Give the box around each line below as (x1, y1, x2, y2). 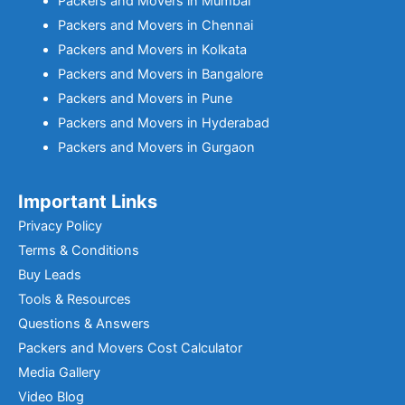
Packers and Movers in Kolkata (57, 42, 247, 59)
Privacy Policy (18, 218, 102, 234)
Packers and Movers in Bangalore (57, 66, 263, 83)
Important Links (18, 191, 157, 212)
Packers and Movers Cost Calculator (18, 340, 242, 356)
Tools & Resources (18, 291, 131, 307)
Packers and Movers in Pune (57, 90, 232, 108)
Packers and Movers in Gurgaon (57, 139, 255, 156)
